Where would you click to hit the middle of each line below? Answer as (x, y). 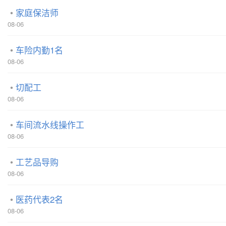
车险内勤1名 (39, 49)
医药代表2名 (39, 199)
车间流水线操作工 (50, 124)
